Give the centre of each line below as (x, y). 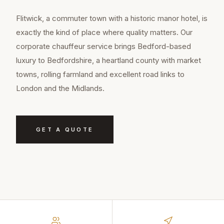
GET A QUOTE (65, 130)
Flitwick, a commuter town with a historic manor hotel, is (112, 18)
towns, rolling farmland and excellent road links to (100, 74)
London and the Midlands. (60, 88)
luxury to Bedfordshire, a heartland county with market (108, 60)
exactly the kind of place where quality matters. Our (104, 32)
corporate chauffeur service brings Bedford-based (103, 46)
